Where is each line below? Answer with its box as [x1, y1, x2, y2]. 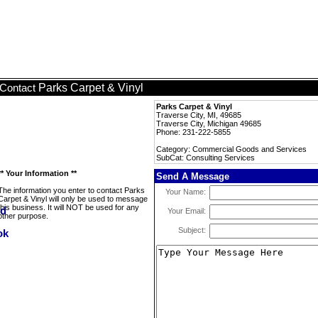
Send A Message [156, 171, 229, 182]
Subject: [178, 226, 206, 234]
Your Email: [168, 207, 206, 215]
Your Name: [165, 187, 206, 196]
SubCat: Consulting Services [156, 153, 255, 162]
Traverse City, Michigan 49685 [156, 119, 261, 128]
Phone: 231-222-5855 [156, 128, 231, 136]
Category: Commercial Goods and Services [156, 145, 307, 153]
